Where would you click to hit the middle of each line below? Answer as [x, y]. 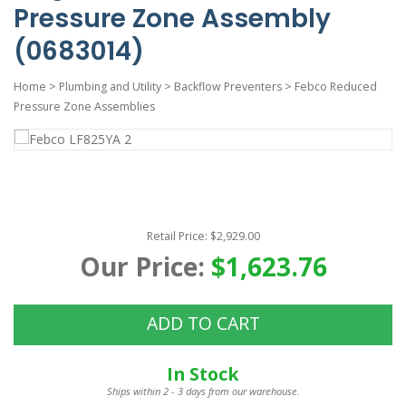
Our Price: [145, 267]
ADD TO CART [203, 323]
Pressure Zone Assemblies [84, 107]
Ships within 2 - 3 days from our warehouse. [203, 391]
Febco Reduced [336, 87]
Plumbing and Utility [110, 87]
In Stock [203, 374]
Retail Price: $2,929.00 [203, 236]
